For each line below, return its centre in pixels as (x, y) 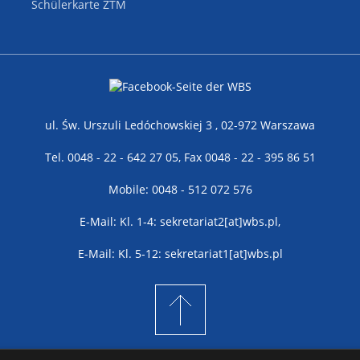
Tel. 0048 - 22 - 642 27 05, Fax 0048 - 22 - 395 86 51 (180, 157)
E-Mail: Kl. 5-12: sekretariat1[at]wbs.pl (180, 253)
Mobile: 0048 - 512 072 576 (180, 189)
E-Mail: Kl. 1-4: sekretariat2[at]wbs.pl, (180, 221)
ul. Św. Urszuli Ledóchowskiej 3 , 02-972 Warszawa (180, 125)
